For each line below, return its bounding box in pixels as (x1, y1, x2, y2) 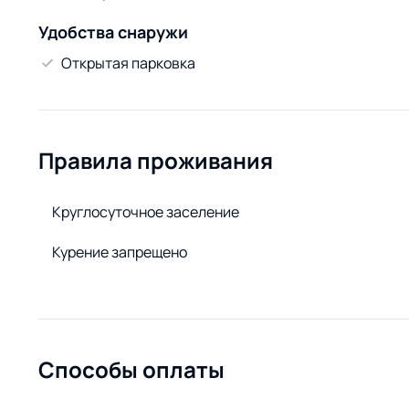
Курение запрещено (52, 242, 187, 262)
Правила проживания (38, 145, 273, 175)
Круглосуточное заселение (52, 202, 239, 222)
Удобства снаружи (38, 21, 188, 43)
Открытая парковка (61, 53, 195, 73)
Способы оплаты (38, 354, 225, 384)
